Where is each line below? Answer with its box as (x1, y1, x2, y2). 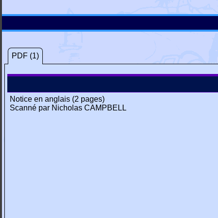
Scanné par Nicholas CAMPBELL (10, 104, 127, 112)
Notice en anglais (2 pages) (10, 95, 105, 103)
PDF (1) (12, 52, 39, 60)
